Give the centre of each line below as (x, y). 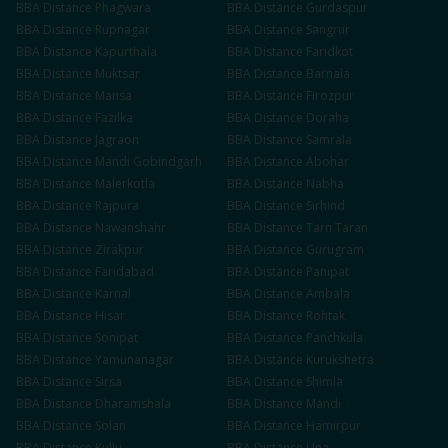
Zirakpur (119, 249)
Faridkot (329, 51)
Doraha (327, 117)
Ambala (328, 293)
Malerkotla (125, 183)
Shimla (324, 381)
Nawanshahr (130, 227)
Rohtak (325, 315)
